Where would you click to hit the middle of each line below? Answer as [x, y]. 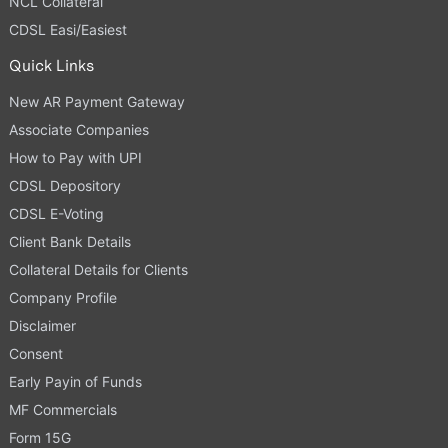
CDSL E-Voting [56, 213]
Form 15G [39, 437]
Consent [35, 353]
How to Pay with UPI [75, 157]
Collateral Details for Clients [98, 269]
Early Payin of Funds [75, 381]
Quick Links [51, 65]
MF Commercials [62, 409]
